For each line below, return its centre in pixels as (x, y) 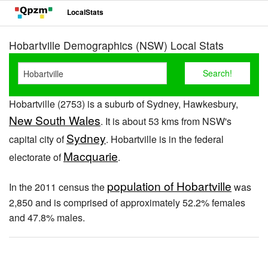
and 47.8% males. (47, 217)
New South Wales (55, 120)
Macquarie (91, 156)
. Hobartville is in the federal (165, 139)
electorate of (36, 157)
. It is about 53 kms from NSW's (166, 121)
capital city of (38, 139)
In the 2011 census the (58, 187)
